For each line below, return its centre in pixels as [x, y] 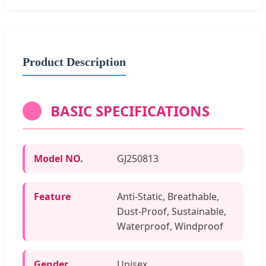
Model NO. [58, 158]
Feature [52, 196]
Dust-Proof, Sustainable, [172, 211]
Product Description [74, 61]
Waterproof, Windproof [170, 226]
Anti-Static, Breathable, [168, 196]
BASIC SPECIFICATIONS [130, 110]
